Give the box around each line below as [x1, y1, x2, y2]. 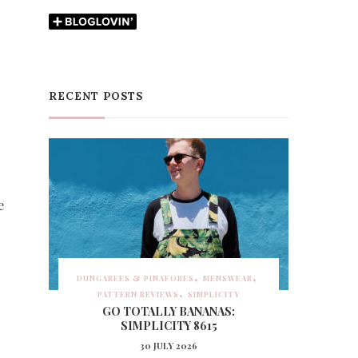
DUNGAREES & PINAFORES [76, 272, 194, 283]
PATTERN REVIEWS [97, 288, 179, 299]
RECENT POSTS [49, 89, 143, 103]
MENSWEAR [202, 272, 253, 283]
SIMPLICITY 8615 [120, 317, 217, 333]
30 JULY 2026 [140, 339, 197, 352]
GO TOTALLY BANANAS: [102, 303, 235, 319]
